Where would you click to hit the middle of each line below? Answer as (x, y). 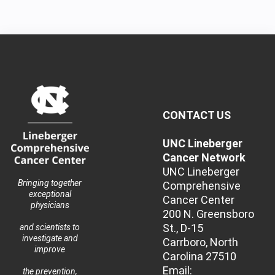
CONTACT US (196, 115)
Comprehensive (201, 186)
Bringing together (50, 183)
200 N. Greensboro (208, 214)
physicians (50, 205)
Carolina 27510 (199, 256)
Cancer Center (198, 200)
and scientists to (50, 227)
